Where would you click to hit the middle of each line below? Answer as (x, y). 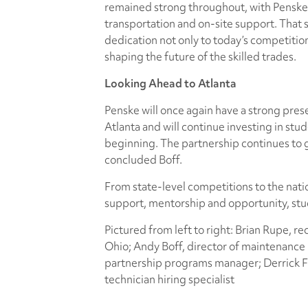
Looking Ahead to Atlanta (170, 83)
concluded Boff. (143, 159)
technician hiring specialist (169, 279)
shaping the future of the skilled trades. (200, 56)
